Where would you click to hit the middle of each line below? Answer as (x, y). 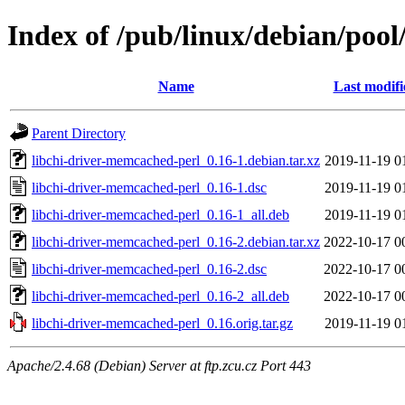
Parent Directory (79, 133)
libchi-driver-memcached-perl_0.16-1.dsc (149, 187)
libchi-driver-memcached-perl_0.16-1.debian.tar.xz (176, 160)
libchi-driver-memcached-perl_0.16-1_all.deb (160, 214)
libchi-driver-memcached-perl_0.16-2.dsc (149, 268)
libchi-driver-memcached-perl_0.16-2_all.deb (160, 296)
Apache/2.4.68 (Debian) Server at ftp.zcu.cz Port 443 (159, 365)
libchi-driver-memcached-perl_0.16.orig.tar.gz (162, 323)
